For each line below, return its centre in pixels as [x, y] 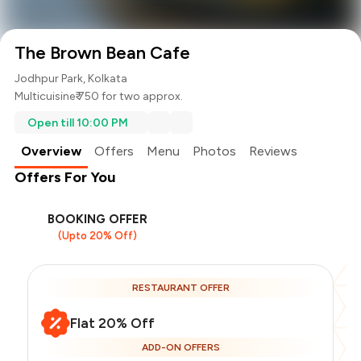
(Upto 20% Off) [98, 236]
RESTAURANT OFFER [180, 288]
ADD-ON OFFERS [180, 348]
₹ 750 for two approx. [129, 97]
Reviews [274, 151]
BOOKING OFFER [98, 220]
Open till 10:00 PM [78, 122]
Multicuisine [45, 97]
